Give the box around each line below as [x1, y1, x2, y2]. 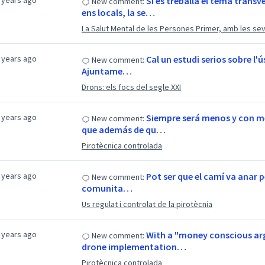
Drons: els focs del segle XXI [81, 82, 181, 92]
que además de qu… [81, 124, 166, 135]
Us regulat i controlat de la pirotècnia [81, 199, 212, 209]
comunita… [81, 182, 132, 194]
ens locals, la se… [81, 7, 155, 18]
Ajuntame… [81, 65, 132, 77]
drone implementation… [81, 241, 186, 253]
